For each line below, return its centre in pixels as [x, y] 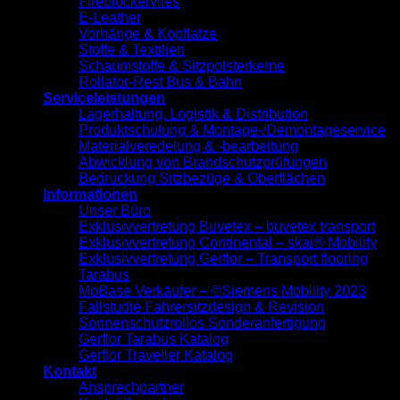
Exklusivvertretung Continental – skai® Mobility [228, 242]
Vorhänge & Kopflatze [148, 33]
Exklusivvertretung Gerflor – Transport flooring [223, 258]
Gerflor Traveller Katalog [156, 354]
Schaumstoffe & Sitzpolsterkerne [182, 65]
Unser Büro [115, 210]
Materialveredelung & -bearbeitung [188, 146]
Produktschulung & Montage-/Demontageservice [232, 129]
